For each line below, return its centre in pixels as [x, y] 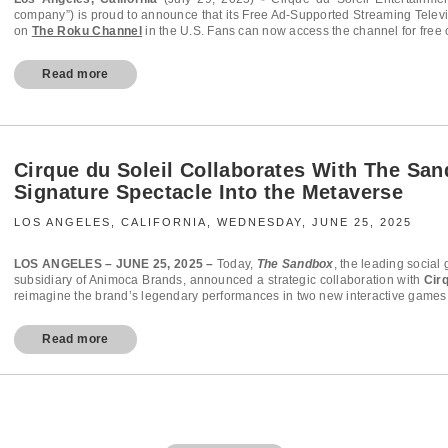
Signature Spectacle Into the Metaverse [209, 191]
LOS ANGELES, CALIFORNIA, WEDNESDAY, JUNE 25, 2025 [213, 221]
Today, [235, 263]
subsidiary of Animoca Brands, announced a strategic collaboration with [219, 279]
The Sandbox [295, 263]
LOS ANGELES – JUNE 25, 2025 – [114, 263]
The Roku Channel [87, 30]
